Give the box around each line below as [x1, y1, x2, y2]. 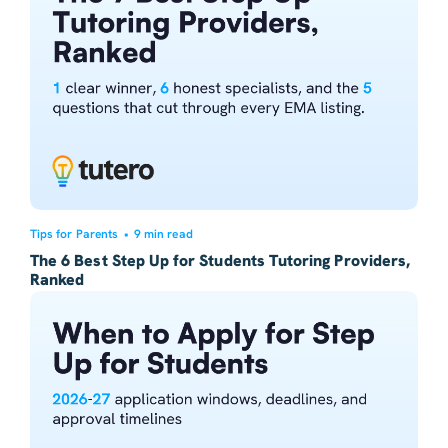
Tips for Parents [30, 225, 118, 242]
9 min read [134, 225, 193, 242]
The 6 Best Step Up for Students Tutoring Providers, [30, 249, 411, 271]
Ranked [30, 268, 85, 290]
